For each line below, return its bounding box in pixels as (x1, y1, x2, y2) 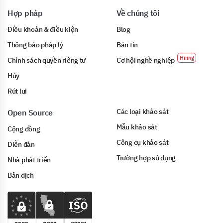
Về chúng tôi (116, 8, 159, 18)
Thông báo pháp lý (7, 40, 63, 50)
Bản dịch (7, 171, 34, 180)
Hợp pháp (7, 8, 43, 18)
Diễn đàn (7, 140, 35, 149)
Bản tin (116, 40, 138, 50)
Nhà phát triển (7, 155, 51, 165)
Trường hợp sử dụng (116, 153, 176, 163)
